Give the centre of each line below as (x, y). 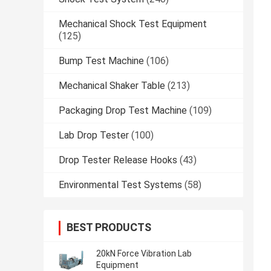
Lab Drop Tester (94, 135)
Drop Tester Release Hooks (118, 160)
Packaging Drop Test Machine (123, 111)
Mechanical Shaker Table (112, 86)
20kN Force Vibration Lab (144, 254)
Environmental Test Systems (120, 185)
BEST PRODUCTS (109, 227)
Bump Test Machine (101, 61)
